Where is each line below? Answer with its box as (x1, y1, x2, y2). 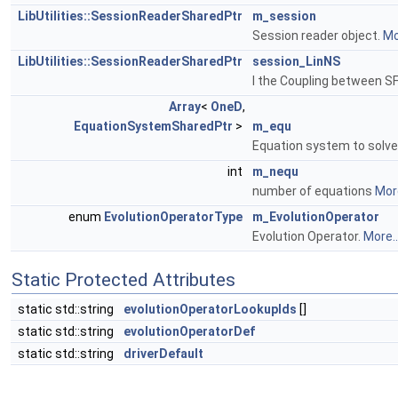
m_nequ (252, 163, 298, 179)
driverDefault (123, 346, 203, 361)
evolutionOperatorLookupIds (123, 301, 297, 316)
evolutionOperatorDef (123, 323, 255, 338)
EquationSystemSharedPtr (74, 118, 233, 133)
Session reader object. (252, 28, 383, 43)
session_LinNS (252, 53, 340, 68)
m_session (252, 8, 316, 23)
